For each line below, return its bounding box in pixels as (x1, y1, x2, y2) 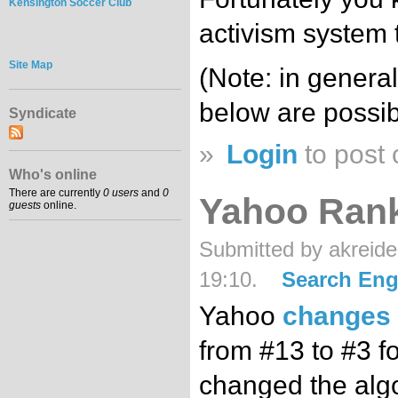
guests (9, 199, 41, 212)
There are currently (9, 187, 103, 200)
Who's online (9, 167, 97, 183)
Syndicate (9, 106, 76, 122)
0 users (103, 187, 139, 200)
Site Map (9, 58, 52, 71)
